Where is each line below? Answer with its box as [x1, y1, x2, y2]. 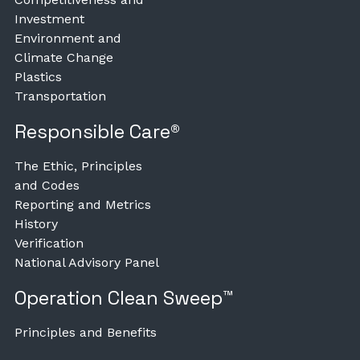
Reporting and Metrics [14, 196, 151, 212]
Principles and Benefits [14, 324, 157, 340]
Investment [14, 10, 84, 27]
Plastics [14, 68, 62, 84]
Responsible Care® [14, 118, 180, 144]
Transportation [14, 88, 106, 104]
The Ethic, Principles [14, 157, 142, 174]
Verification [14, 235, 84, 251]
